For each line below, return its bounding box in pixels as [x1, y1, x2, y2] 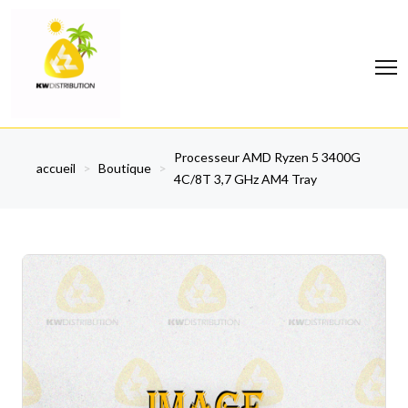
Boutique [98, 160, 151, 176]
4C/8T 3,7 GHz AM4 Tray [174, 171, 317, 187]
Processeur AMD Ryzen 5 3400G [174, 149, 361, 165]
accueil [36, 160, 76, 176]
